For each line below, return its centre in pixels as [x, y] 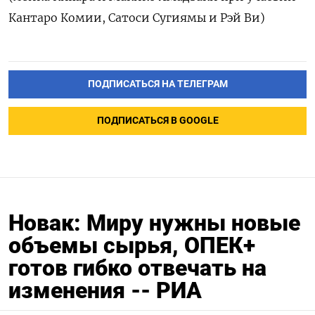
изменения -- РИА [105, 290]
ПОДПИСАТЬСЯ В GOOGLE [157, 121]
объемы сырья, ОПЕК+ [132, 245]
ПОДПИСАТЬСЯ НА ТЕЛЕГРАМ [157, 84]
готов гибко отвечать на [137, 268]
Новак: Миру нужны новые [154, 223]
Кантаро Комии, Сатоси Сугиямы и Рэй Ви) [137, 18]
